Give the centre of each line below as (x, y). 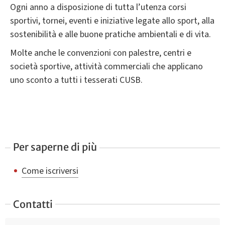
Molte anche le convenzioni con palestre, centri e (101, 53)
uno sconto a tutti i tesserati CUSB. (76, 80)
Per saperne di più (55, 147)
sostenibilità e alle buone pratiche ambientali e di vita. (110, 34)
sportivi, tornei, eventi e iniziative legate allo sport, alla (112, 21)
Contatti (33, 204)
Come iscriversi (50, 171)
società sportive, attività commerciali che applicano (106, 66)
